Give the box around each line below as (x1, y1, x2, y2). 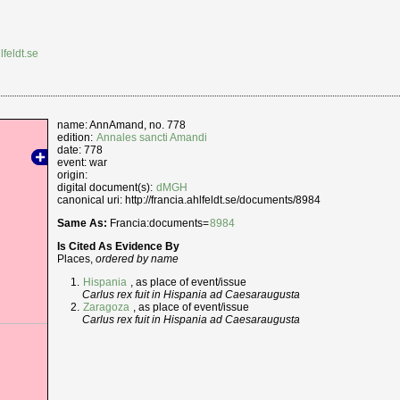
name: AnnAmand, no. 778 (57, 118, 187, 131)
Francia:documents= (107, 216, 210, 229)
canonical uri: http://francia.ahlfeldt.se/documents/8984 (57, 193, 321, 206)
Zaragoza (83, 301, 129, 314)
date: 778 (57, 143, 104, 156)
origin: (57, 168, 88, 181)
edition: (57, 130, 96, 144)
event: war (57, 155, 108, 169)
